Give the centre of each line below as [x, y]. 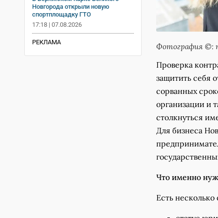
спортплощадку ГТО [62, 14]
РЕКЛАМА [46, 42]
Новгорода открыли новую [71, 6]
